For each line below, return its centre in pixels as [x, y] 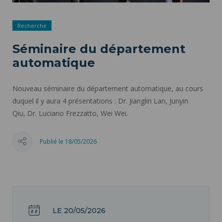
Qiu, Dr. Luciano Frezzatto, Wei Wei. [70, 113]
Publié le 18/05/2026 [68, 141]
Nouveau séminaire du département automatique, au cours [108, 88]
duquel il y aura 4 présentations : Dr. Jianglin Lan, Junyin [100, 101]
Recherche [32, 25]
